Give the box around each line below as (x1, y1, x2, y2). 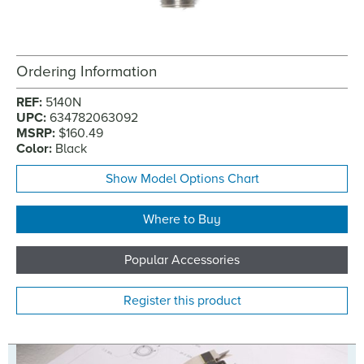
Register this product (123, 292, 241, 310)
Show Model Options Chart (105, 171, 259, 188)
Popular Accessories (124, 252, 240, 269)
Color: (16, 141, 55, 158)
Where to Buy (143, 211, 221, 228)
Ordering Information (16, 63, 157, 81)
